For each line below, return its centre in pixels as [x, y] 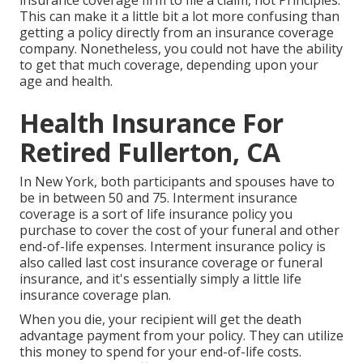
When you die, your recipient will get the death [160, 320]
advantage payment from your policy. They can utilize [181, 336]
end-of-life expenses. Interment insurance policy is [173, 247]
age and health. [66, 81]
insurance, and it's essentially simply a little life [160, 279]
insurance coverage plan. [95, 295]
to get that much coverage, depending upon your [169, 65]
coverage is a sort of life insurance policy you [156, 214]
